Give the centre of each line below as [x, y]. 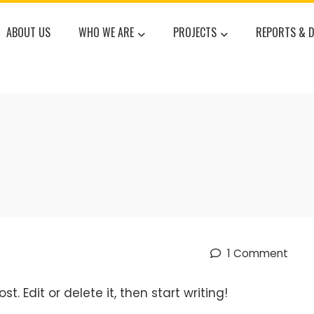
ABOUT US [29, 32]
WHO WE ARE [107, 32]
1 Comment [257, 253]
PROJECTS [195, 32]
